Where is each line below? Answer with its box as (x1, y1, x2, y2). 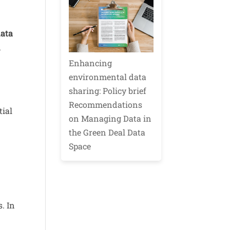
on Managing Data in (69, 113, 152, 124)
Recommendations (69, 99, 143, 110)
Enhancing (69, 57, 112, 69)
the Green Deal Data (69, 127, 146, 138)
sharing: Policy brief (69, 85, 147, 97)
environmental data (69, 71, 147, 83)
